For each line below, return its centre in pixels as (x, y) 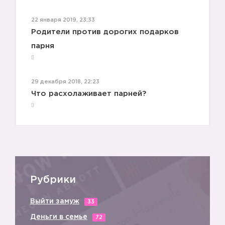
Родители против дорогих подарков (105, 32)
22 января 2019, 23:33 (63, 20)
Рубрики (53, 180)
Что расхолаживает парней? (89, 94)
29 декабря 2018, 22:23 (65, 82)
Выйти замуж (55, 201)
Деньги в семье (59, 217)
